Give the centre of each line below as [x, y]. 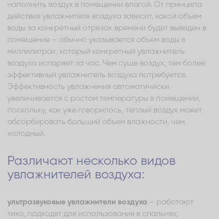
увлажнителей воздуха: [76, 175]
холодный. [26, 134]
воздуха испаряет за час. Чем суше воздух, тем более [106, 63]
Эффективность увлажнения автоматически [88, 87]
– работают [170, 202]
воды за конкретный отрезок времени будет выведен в [107, 28]
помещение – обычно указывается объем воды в [96, 40]
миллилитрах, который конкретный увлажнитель [96, 52]
